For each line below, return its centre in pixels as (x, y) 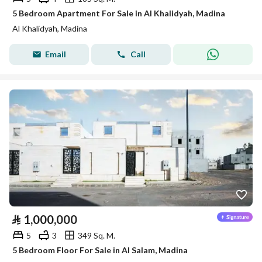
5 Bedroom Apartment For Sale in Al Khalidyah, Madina (119, 13)
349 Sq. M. (96, 235)
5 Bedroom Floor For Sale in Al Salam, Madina (100, 250)
